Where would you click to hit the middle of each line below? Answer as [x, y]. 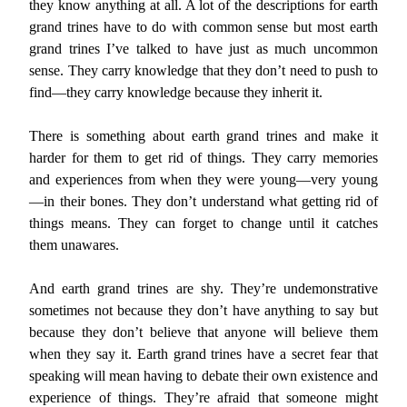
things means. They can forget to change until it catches [203, 223]
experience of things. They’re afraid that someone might [203, 397]
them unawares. [74, 245]
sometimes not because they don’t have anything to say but [203, 310]
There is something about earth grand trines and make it [203, 136]
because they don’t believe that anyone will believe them [203, 332]
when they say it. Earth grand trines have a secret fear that [203, 354]
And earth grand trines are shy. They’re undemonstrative [203, 288]
